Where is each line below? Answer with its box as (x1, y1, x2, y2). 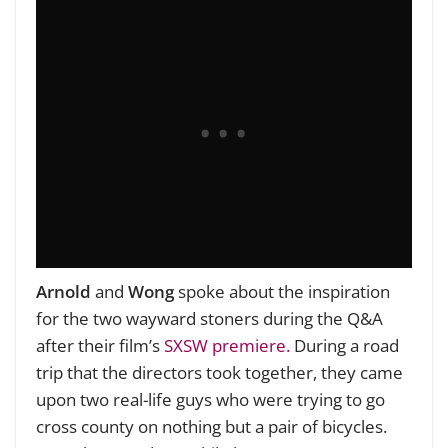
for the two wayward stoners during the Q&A (36, 306, 383, 330)
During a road (290, 333, 399, 357)
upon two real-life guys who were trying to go (36, 387, 385, 411)
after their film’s (36, 333, 160, 357)
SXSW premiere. (160, 333, 290, 357)
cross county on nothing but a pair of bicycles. (36, 414, 387, 438)
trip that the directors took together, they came (36, 360, 403, 384)
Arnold (36, 279, 95, 303)
